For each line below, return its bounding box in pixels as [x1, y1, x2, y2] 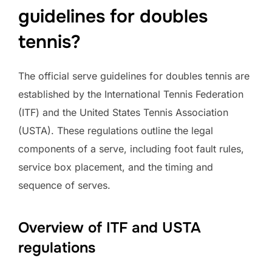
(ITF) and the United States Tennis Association [18, 106, 228, 118]
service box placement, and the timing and [18, 160, 213, 173]
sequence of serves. [18, 178, 110, 191]
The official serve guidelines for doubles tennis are [18, 69, 250, 82]
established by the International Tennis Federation [18, 87, 243, 100]
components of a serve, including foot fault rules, [18, 142, 244, 155]
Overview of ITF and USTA [18, 218, 201, 237]
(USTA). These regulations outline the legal [18, 124, 213, 137]
